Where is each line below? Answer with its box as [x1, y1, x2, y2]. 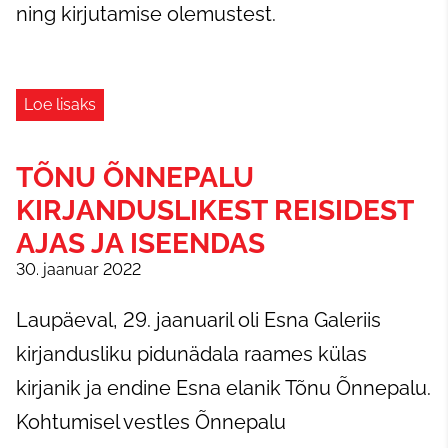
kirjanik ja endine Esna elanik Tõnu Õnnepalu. [16, 376, 431, 400]
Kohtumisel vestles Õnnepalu [16, 410, 286, 434]
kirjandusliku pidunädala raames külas [16, 342, 367, 366]
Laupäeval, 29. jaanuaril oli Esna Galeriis [16, 308, 381, 332]
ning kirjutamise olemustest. [16, 2, 281, 26]
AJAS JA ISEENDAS [16, 227, 265, 260]
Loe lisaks [24, 95, 96, 114]
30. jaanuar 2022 [16, 260, 141, 279]
